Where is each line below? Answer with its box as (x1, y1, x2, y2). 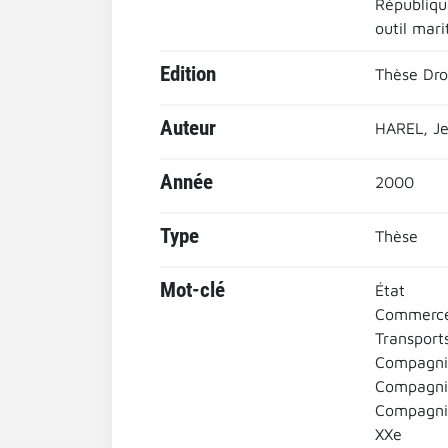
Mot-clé (160, 278, 225, 302)
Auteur (160, 116, 216, 140)
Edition (160, 62, 216, 86)
